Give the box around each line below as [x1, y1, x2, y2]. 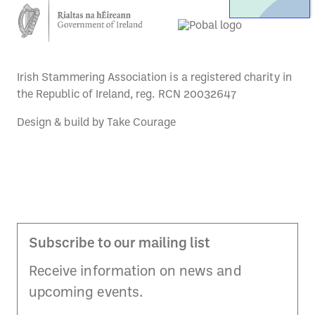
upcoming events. [29, 285, 143, 300]
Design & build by [17, 117, 107, 129]
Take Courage [106, 117, 176, 129]
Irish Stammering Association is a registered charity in [17, 72, 292, 84]
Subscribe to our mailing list [29, 236, 210, 251]
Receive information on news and [29, 264, 242, 279]
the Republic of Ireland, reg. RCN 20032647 [17, 89, 237, 101]
